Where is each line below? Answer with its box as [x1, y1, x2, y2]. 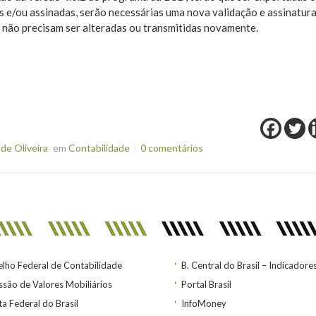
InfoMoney [181, 298, 226, 310]
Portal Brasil [181, 279, 231, 291]
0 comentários [140, 142, 203, 154]
